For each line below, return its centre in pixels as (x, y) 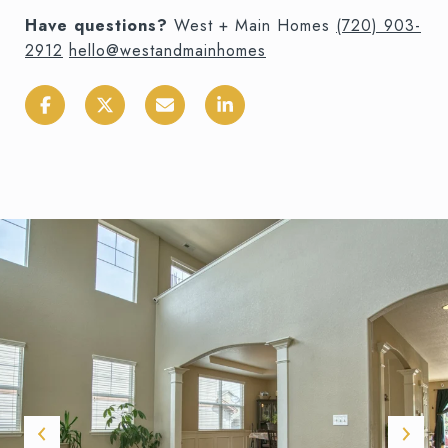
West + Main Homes (255, 26)
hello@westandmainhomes (167, 51)
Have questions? (99, 26)
